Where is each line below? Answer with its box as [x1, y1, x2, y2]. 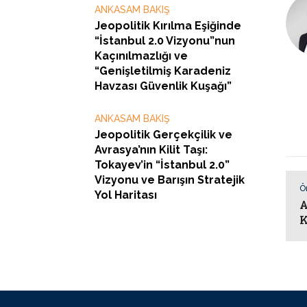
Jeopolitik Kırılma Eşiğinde [95, 19, 241, 32]
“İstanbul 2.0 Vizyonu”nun [95, 34, 235, 47]
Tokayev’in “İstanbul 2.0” [95, 158, 230, 171]
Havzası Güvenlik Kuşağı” [95, 79, 232, 93]
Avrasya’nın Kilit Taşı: [95, 143, 208, 156]
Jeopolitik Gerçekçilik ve [95, 127, 232, 141]
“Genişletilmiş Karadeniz [95, 64, 231, 77]
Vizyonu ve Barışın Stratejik [95, 173, 245, 186]
